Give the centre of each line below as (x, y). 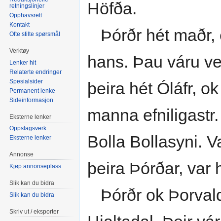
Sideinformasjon (32, 100)
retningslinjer (27, 6)
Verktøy (19, 51)
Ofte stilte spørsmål (35, 34)
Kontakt (20, 24)
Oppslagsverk (28, 129)
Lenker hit (23, 62)
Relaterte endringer (36, 72)
